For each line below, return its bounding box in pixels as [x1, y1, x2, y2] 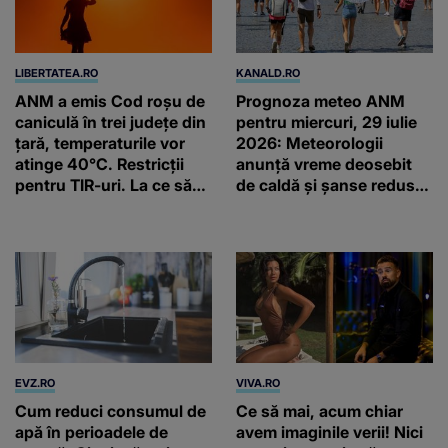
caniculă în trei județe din [15, 111, 206, 132]
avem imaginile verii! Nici [236, 421, 423, 442]
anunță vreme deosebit [236, 153, 412, 174]
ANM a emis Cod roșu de [15, 90, 205, 111]
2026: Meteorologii [236, 132, 383, 153]
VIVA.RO [236, 375, 280, 390]
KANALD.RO [236, 65, 300, 80]
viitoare [15, 216, 72, 237]
